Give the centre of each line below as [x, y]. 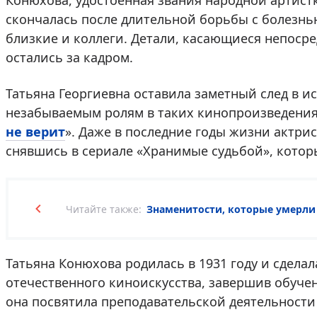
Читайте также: [104, 209]
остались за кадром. [69, 57]
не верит [35, 132]
